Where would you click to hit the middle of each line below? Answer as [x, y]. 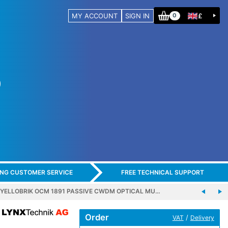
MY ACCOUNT [95, 16]
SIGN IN [138, 16]
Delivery [202, 217]
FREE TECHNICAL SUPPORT [162, 173]
